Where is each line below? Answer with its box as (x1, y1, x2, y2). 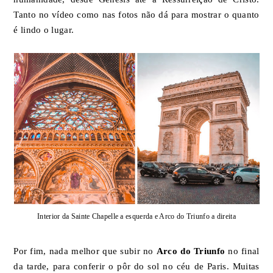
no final (225, 246, 260, 257)
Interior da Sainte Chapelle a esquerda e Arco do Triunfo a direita (37, 211, 236, 221)
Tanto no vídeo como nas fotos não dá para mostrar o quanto (13, 9, 260, 19)
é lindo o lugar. (13, 24, 74, 35)
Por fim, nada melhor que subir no (13, 246, 157, 257)
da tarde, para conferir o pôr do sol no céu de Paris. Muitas (13, 261, 260, 272)
